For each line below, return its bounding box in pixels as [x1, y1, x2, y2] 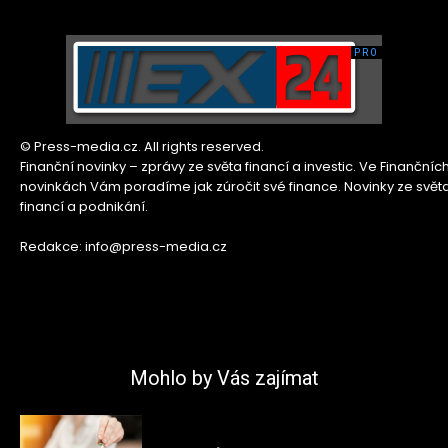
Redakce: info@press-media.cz [20, 236, 227, 256]
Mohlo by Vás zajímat [129, 365, 319, 390]
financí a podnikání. [20, 196, 148, 216]
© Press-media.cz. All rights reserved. [20, 136, 264, 156]
